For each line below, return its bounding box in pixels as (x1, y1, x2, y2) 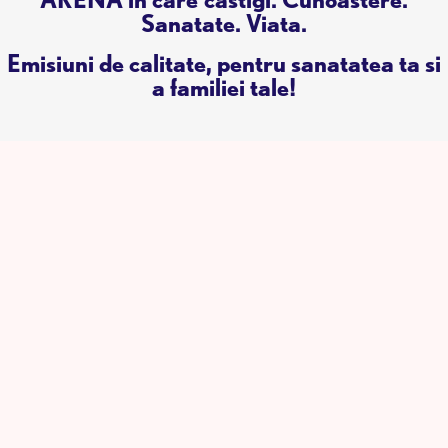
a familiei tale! (151, 72, 297, 102)
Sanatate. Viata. (140, 8, 308, 38)
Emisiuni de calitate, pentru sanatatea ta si (6, 48, 442, 78)
